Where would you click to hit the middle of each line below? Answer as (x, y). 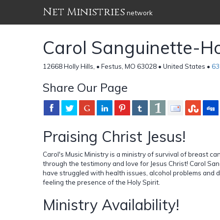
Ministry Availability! (111, 205)
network (139, 13)
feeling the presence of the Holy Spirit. (101, 182)
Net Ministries (84, 12)
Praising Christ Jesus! (114, 136)
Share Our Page (85, 87)
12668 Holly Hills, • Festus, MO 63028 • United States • (127, 66)
